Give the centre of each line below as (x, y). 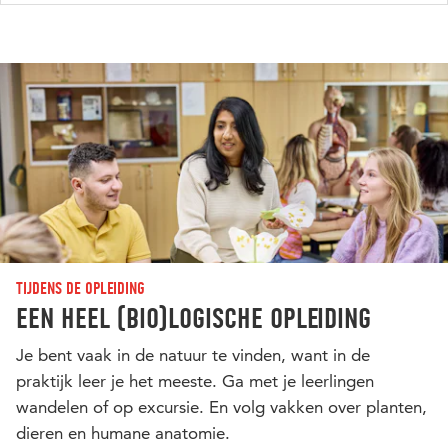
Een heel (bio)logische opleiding (193, 317)
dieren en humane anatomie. (123, 432)
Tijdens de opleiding (80, 287)
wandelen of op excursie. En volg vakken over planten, (221, 406)
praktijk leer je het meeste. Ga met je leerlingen (195, 380)
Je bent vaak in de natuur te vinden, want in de (193, 354)
